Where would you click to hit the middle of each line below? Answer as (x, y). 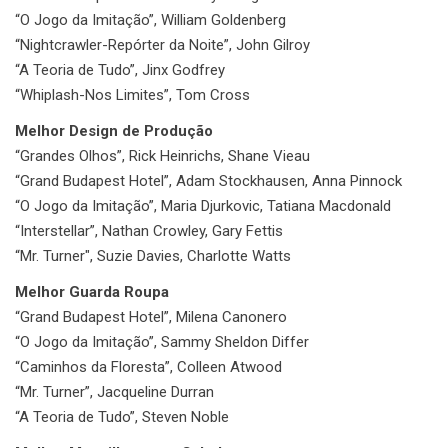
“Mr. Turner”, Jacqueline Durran (114, 391)
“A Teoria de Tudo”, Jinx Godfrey (120, 69)
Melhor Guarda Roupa (92, 291)
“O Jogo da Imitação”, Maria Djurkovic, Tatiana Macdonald (203, 205)
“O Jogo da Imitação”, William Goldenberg (150, 19)
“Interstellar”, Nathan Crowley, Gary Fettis (149, 230)
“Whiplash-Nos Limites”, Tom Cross (132, 94)
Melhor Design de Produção (114, 130)
